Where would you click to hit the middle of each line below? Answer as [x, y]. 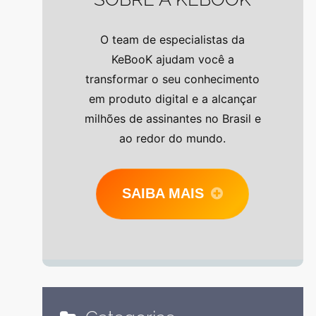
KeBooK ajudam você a [172, 60]
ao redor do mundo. [173, 139]
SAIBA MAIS [163, 193]
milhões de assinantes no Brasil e [172, 119]
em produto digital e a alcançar [172, 99]
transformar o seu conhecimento [173, 79]
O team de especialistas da [173, 40]
